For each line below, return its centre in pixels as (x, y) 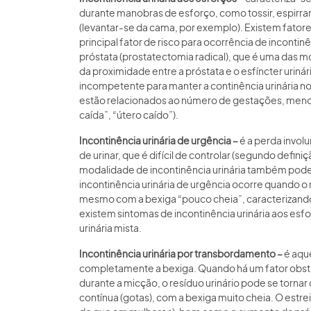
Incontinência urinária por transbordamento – (182, 253)
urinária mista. (110, 228)
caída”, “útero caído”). (129, 115)
